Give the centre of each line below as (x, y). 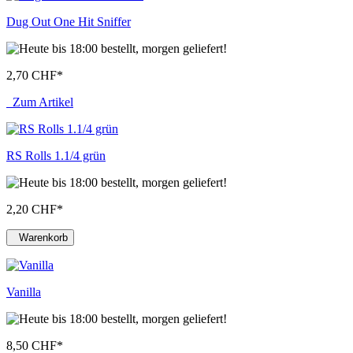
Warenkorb (43, 238)
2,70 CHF (32, 76)
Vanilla (24, 292)
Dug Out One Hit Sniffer (69, 22)
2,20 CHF (32, 210)
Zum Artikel (40, 102)
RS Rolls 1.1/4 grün (56, 156)
